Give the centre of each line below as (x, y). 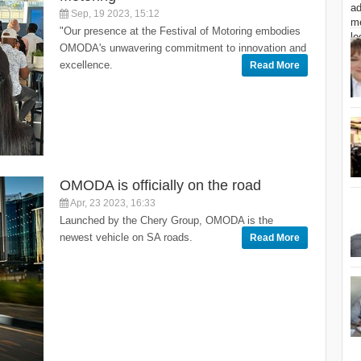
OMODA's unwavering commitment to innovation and (183, 48)
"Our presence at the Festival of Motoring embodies (180, 31)
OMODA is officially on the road (160, 185)
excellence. (86, 64)
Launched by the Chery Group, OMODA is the (166, 220)
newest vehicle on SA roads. (126, 237)
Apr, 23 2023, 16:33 (112, 203)
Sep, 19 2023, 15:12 (114, 13)
